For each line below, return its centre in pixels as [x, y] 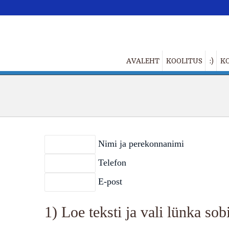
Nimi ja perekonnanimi [140, 143]
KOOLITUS [184, 61]
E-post [109, 181]
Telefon [111, 162]
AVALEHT [143, 61]
